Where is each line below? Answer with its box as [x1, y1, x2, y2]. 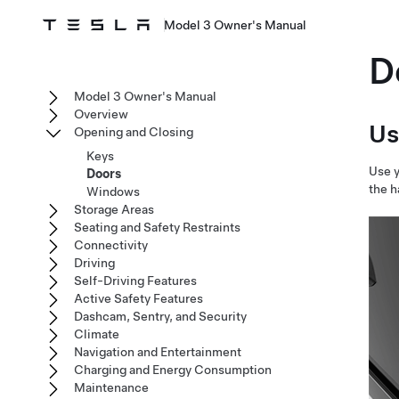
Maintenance [74, 380, 149, 395]
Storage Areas [74, 202, 154, 216]
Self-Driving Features [74, 273, 197, 288]
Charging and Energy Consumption [74, 362, 272, 377]
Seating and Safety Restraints [74, 220, 240, 234]
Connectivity [74, 238, 148, 252]
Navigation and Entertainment [74, 345, 241, 359]
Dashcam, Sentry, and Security [74, 309, 247, 323]
